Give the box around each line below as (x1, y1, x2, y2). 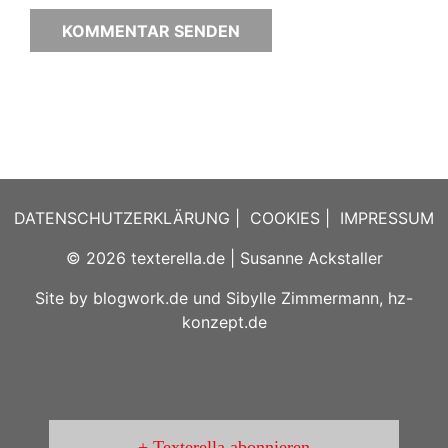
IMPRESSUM (340, 208, 434, 229)
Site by (35, 288, 93, 309)
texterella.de (130, 248, 225, 269)
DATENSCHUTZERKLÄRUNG (14, 208, 230, 229)
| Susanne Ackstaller (224, 248, 383, 269)
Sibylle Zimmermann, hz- (226, 288, 413, 309)
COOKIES (250, 208, 320, 229)
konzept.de (181, 312, 267, 333)
